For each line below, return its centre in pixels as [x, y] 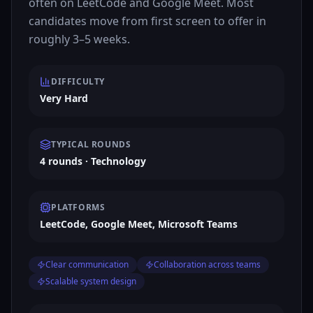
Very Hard [64, 98]
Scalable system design [91, 281]
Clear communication [87, 264]
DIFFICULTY [78, 81]
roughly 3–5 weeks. [79, 39]
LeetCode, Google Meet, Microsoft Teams [139, 224]
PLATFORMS [78, 207]
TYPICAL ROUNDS [91, 144]
